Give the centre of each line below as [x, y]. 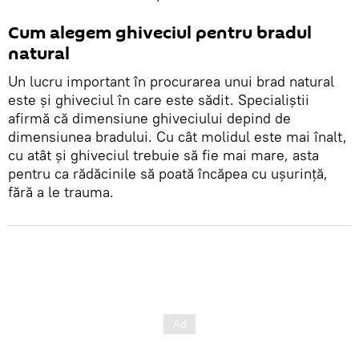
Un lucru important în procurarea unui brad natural [171, 81]
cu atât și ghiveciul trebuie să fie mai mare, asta [163, 155]
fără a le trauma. [61, 192]
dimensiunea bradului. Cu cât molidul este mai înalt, [177, 136]
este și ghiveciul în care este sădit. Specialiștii [159, 99]
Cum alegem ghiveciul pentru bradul [160, 32]
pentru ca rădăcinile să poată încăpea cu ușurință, [168, 173]
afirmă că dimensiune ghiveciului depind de [149, 118]
